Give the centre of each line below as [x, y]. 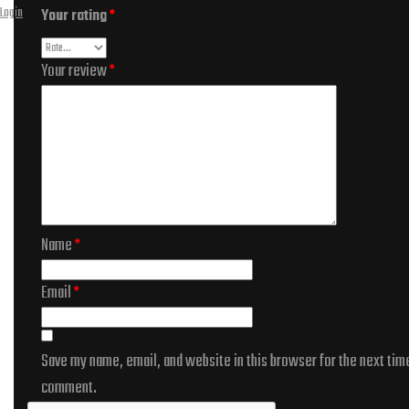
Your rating [75, 17]
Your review [75, 72]
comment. [69, 389]
